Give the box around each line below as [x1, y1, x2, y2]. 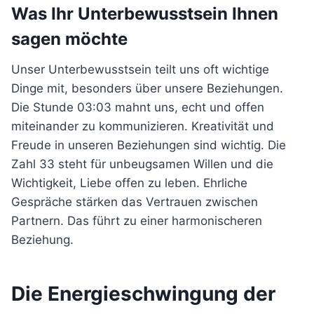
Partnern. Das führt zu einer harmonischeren [11, 214, 262, 228]
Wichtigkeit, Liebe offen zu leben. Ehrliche [11, 176, 247, 190]
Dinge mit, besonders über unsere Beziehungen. [11, 81, 283, 95]
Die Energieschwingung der [11, 282, 275, 306]
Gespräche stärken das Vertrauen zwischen [11, 195, 258, 209]
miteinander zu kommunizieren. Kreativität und [11, 119, 274, 133]
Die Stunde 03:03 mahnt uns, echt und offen [11, 100, 264, 114]
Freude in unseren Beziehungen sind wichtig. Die [11, 138, 286, 152]
